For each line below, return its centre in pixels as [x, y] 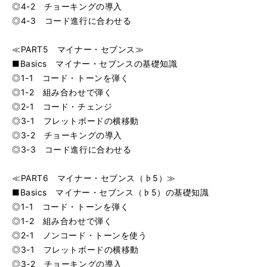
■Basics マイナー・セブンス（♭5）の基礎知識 [111, 192]
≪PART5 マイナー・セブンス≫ [78, 49]
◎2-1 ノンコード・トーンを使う [80, 235]
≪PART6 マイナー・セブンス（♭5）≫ [94, 178]
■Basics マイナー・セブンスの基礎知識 [95, 63]
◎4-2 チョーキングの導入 [67, 6]
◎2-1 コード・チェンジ [62, 106]
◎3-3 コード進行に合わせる [72, 149]
